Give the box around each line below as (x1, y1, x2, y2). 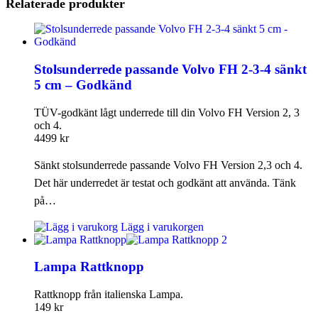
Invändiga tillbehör (207, 8, 300, 20)
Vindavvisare (207, 129, 270, 141)
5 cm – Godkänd (34, 77, 132, 92)
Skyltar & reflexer (207, 89, 295, 101)
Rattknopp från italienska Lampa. (34, 288, 183, 300)
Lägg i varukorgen (118, 220, 204, 233)
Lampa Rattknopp (34, 259, 144, 275)
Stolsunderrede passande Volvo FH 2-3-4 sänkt (34, 61, 307, 77)
